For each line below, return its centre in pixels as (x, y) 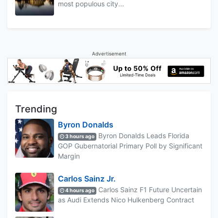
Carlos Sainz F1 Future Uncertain (149, 189)
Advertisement (109, 53)
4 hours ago (80, 190)
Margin (69, 156)
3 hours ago (80, 136)
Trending (36, 109)
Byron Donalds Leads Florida (143, 135)
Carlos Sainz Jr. (87, 178)
